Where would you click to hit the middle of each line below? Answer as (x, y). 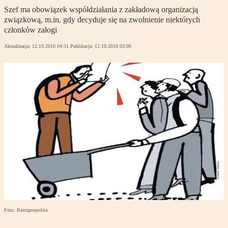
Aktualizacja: (18, 46)
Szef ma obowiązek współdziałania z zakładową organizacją (101, 10)
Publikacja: (82, 46)
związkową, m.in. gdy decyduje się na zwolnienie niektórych (102, 20)
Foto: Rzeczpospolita (26, 210)
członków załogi (31, 30)
